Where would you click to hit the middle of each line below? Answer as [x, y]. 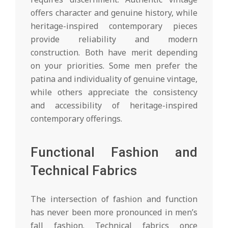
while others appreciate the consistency [114, 92]
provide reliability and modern [114, 39]
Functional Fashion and [114, 152]
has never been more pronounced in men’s [114, 212]
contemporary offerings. [76, 119]
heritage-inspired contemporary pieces [114, 26]
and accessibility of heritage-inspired [114, 106]
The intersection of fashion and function [114, 199]
